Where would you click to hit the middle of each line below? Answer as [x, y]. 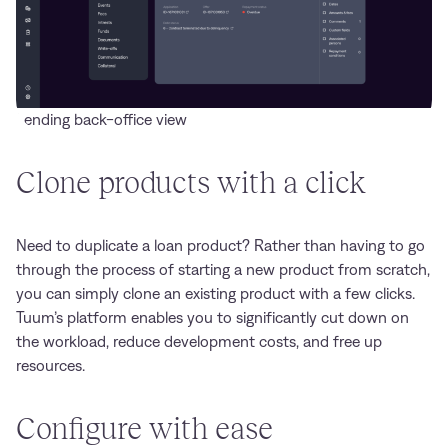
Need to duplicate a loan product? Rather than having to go [220, 245]
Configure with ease [144, 428]
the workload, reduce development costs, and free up [199, 341]
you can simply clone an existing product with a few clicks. [215, 293]
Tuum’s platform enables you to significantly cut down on [212, 317]
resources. [50, 365]
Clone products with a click [191, 182]
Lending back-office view [101, 119]
